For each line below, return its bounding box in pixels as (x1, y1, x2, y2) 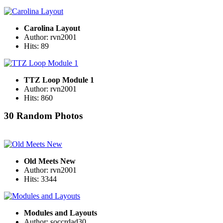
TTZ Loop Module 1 (24, 76, 94, 85)
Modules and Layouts (24, 209, 97, 218)
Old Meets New (24, 157, 76, 166)
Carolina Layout (24, 24, 80, 33)
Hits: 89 (24, 42, 49, 51)
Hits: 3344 (24, 175, 57, 184)
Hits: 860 (24, 94, 53, 103)
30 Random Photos (4, 111, 83, 121)
